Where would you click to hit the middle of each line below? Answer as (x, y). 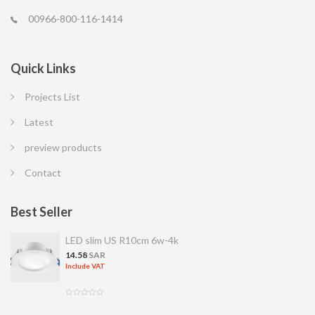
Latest (39, 122)
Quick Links (43, 68)
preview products (63, 147)
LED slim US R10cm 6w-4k (122, 240)
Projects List (52, 96)
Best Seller (41, 211)
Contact (43, 172)
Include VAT (85, 265)
